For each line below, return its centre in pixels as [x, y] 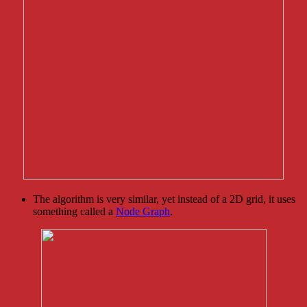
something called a [74, 211]
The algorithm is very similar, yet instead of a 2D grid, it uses [164, 199]
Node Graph [143, 211]
